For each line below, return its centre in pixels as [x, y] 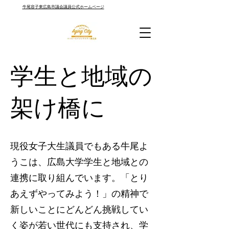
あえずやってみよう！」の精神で [79, 194]
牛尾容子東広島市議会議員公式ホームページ [63, 7]
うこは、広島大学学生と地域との [79, 162]
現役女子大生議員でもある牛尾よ [79, 146]
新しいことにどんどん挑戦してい [79, 210]
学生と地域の [81, 76]
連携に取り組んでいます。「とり [79, 178]
